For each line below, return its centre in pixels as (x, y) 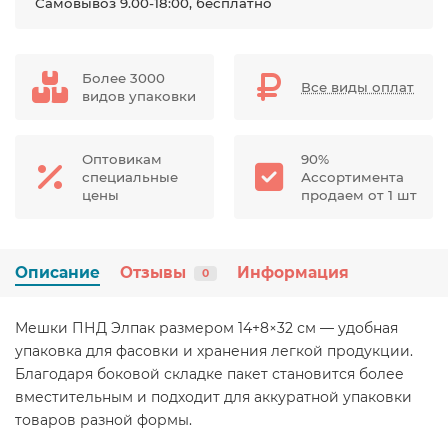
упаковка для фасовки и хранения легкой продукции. (214, 351)
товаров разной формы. (103, 420)
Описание (57, 272)
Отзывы (153, 272)
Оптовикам (122, 159)
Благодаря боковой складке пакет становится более (209, 374)
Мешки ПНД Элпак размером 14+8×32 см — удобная (206, 328)
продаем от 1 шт (359, 195)
